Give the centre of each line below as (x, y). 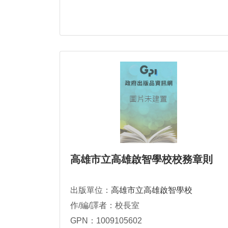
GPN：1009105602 (106, 221)
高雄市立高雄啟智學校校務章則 (141, 160)
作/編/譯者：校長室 (105, 206)
